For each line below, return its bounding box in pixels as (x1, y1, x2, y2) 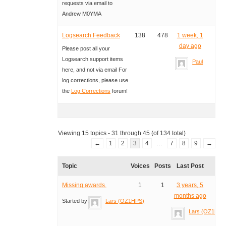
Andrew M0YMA (62, 11, 101, 17)
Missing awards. (62, 182, 106, 189)
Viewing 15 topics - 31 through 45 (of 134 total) (58, 130, 186, 137)
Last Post (176, 162, 204, 170)
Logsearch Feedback (62, 32, 120, 39)
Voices (130, 162, 150, 170)
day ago (179, 42, 201, 50)
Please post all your (62, 45, 110, 52)
